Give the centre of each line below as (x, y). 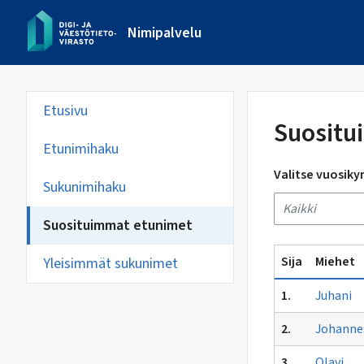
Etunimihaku (81, 149)
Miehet (335, 262)
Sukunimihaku (84, 187)
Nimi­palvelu (165, 32)
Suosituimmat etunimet (118, 225)
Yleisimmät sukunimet (110, 264)
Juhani (334, 296)
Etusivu (65, 111)
